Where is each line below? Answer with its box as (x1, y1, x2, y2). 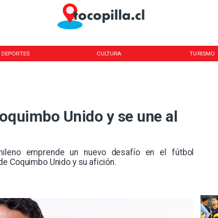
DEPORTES (1, 50, 30, 57)
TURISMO (190, 50, 215, 57)
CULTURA (96, 50, 122, 57)
